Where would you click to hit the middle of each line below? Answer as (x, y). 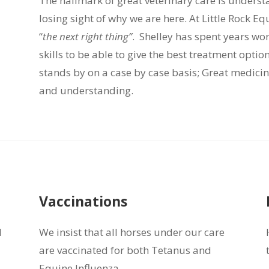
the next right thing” (87, 37)
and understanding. (86, 91)
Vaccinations (83, 201)
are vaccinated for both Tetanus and (125, 250)
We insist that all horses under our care (131, 232)
